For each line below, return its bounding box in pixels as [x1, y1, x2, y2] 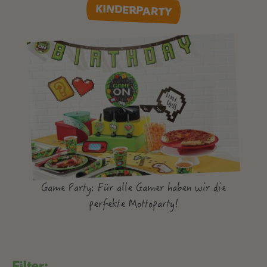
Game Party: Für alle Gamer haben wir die [41, 180, 226, 198]
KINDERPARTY [95, 1, 172, 18]
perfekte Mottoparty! [88, 196, 179, 214]
